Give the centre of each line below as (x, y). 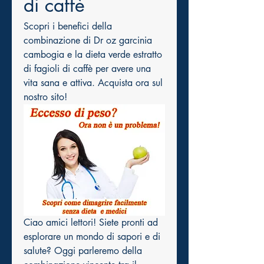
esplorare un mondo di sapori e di (92, 237)
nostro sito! (45, 97)
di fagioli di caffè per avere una (87, 69)
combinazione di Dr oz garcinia (88, 40)
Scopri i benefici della (68, 26)
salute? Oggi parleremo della (83, 251)
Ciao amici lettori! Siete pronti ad (91, 223)
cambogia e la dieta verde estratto (93, 55)
